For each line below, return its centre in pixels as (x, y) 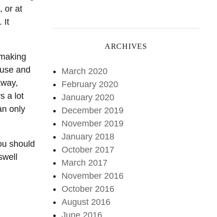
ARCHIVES (126, 46)
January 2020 (88, 97)
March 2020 (85, 71)
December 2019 (93, 110)
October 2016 (88, 189)
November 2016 (93, 176)
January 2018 (88, 136)
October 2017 (88, 149)
